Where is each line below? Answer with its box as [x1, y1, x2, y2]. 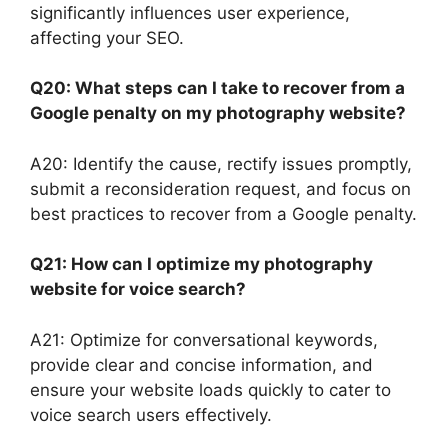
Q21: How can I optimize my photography [30, 254, 373, 275]
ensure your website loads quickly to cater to [30, 379, 391, 400]
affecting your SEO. [30, 27, 184, 48]
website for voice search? [30, 279, 246, 300]
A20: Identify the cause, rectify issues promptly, [30, 153, 412, 174]
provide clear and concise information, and [30, 354, 373, 375]
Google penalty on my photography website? [30, 103, 406, 124]
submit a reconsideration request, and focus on [30, 178, 411, 199]
